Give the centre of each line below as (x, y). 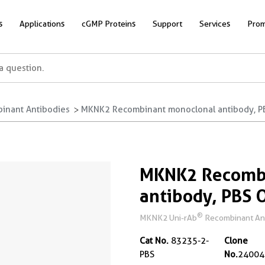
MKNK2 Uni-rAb (168, 218)
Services (215, 23)
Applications (42, 23)
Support (167, 23)
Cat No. (154, 241)
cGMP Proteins (109, 23)
